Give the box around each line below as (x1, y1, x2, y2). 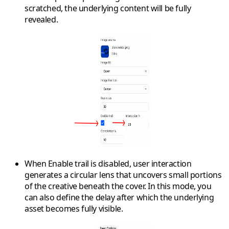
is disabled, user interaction (88, 158, 192, 170)
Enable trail (48, 158, 89, 170)
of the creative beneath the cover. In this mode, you (25, 180, 212, 192)
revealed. (25, 14, 58, 26)
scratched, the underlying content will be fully (25, 3, 191, 14)
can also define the (25, 192, 96, 203)
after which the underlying (114, 192, 214, 203)
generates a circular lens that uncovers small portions (25, 169, 222, 181)
